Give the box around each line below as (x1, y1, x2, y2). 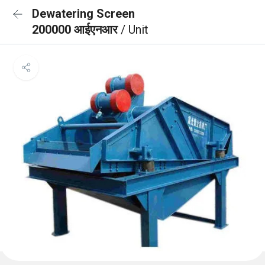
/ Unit (121, 22, 148, 37)
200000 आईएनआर (32, 22, 121, 37)
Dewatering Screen (32, 7, 135, 21)
